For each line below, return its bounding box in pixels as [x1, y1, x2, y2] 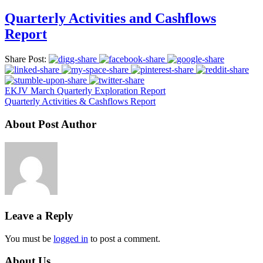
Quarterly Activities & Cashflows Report [5, 96, 156, 107]
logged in [53, 233, 88, 244]
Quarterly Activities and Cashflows [5, 11, 216, 26]
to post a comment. [88, 233, 160, 244]
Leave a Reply [5, 209, 73, 222]
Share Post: [5, 54, 46, 65]
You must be [5, 233, 53, 244]
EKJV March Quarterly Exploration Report [5, 86, 166, 96]
